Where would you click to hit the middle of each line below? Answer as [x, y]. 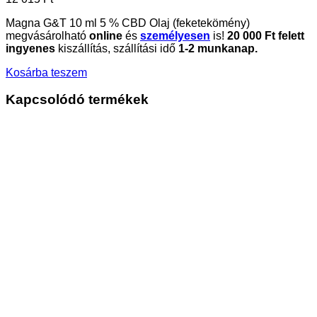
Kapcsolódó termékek [77, 100]
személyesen [175, 35]
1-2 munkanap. [218, 48]
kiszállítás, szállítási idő [117, 48]
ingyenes [30, 48]
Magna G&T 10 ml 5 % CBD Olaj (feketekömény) [128, 23]
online [106, 35]
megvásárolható [47, 35]
